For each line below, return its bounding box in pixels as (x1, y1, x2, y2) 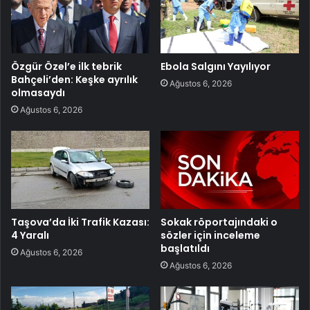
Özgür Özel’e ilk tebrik (11, 59, 122, 73)
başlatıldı (161, 241, 210, 255)
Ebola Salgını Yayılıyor (161, 59, 271, 73)
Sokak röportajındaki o (161, 215, 277, 229)
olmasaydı (11, 85, 65, 100)
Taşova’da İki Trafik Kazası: (11, 215, 149, 229)
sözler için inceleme (161, 228, 260, 242)
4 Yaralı (11, 228, 49, 242)
